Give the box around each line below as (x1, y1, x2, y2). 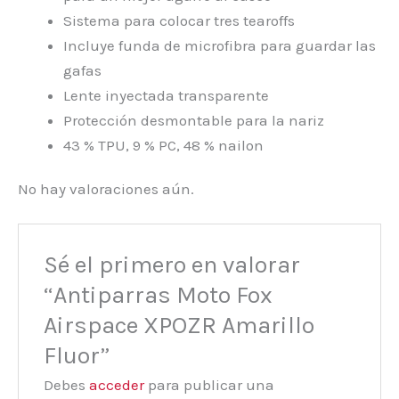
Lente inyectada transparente (63, 86, 269, 105)
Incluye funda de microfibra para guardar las (63, 37, 376, 55)
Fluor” (44, 341, 110, 370)
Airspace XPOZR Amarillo (44, 311, 315, 340)
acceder (89, 376, 145, 395)
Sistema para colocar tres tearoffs (63, 12, 295, 30)
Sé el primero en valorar (44, 250, 301, 280)
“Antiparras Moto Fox (44, 281, 273, 310)
